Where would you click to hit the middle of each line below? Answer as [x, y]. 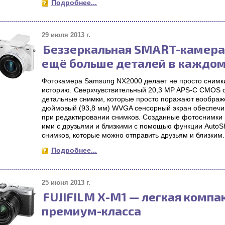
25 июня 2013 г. [66, 183]
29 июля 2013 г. [66, 35]
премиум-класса [91, 211]
